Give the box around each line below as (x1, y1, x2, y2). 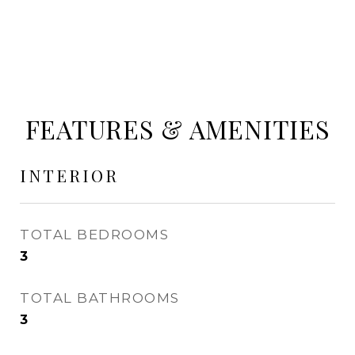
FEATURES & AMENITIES (25, 112, 330, 146)
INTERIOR (20, 164, 119, 186)
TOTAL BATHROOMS (20, 290, 180, 306)
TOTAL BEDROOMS (20, 227, 169, 242)
